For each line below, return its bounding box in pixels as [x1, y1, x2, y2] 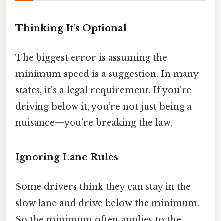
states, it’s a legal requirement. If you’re [15, 84, 191, 96]
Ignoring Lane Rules [15, 151, 118, 163]
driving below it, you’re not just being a [15, 101, 192, 112]
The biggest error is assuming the [15, 52, 167, 63]
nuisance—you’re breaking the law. [15, 117, 172, 128]
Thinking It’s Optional [15, 22, 127, 34]
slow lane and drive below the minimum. [15, 197, 199, 209]
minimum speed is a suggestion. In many [15, 68, 198, 79]
